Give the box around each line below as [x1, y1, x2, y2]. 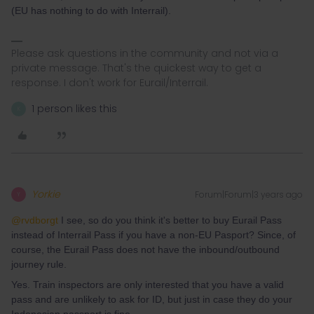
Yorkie [32, 187, 60, 201]
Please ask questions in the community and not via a [11, 46, 278, 60]
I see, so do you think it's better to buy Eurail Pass [58, 214, 282, 226]
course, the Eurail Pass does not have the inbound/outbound [11, 244, 280, 255]
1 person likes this [32, 102, 117, 116]
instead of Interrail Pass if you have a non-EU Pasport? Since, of [11, 229, 296, 240]
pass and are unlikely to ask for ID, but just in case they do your [11, 294, 292, 305]
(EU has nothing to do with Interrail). [11, 5, 171, 16]
